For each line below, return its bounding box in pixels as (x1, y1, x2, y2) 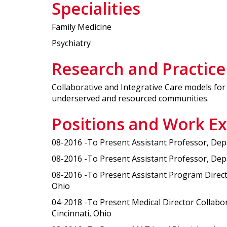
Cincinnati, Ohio (52, 208, 111, 219)
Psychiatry (52, 37, 91, 49)
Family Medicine (52, 21, 111, 32)
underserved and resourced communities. (52, 93, 211, 104)
